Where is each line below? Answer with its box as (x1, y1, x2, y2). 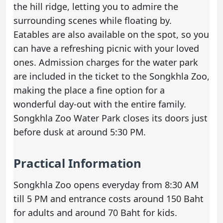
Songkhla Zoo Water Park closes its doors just (13, 111, 208, 124)
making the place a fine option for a (13, 84, 165, 96)
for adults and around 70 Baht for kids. (13, 206, 177, 219)
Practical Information (13, 154, 141, 171)
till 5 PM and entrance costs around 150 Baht (13, 192, 204, 205)
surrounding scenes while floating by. (13, 14, 172, 26)
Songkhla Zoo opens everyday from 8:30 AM (13, 178, 199, 191)
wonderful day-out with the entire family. (13, 98, 186, 110)
